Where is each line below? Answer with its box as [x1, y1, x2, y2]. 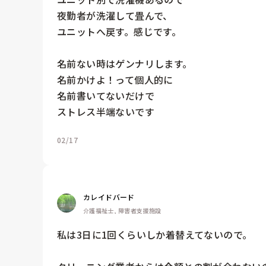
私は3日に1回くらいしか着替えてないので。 [57, 227, 252, 242]
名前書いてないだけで [57, 88, 154, 103]
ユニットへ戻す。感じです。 [57, 24, 182, 39]
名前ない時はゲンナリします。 [57, 56, 192, 71]
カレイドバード [83, 191, 135, 202]
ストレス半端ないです [57, 104, 154, 119]
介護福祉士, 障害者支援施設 [83, 205, 161, 215]
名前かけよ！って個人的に [57, 72, 173, 87]
